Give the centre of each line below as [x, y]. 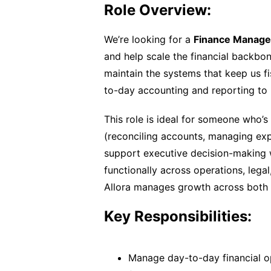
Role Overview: [158, 10]
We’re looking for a [149, 39]
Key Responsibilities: [178, 216]
